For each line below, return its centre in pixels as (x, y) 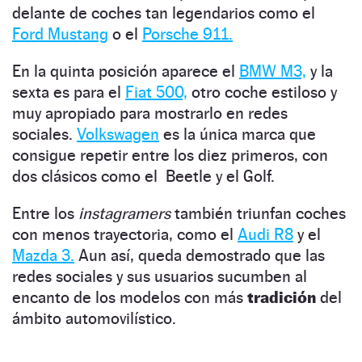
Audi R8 (265, 235)
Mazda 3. (43, 256)
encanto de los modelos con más (130, 298)
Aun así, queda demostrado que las (200, 256)
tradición (282, 298)
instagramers (124, 214)
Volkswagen (118, 135)
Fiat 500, (156, 93)
